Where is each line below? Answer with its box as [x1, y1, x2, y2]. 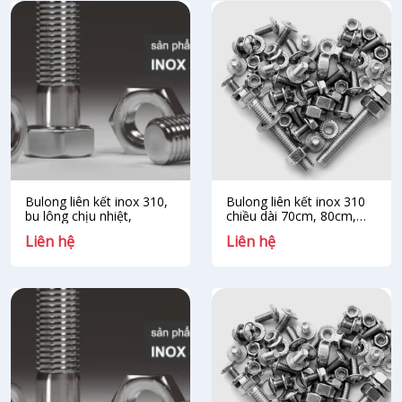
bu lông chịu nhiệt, [25, 207, 132, 224]
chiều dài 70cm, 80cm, [226, 207, 356, 224]
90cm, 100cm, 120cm [226, 222, 352, 239]
